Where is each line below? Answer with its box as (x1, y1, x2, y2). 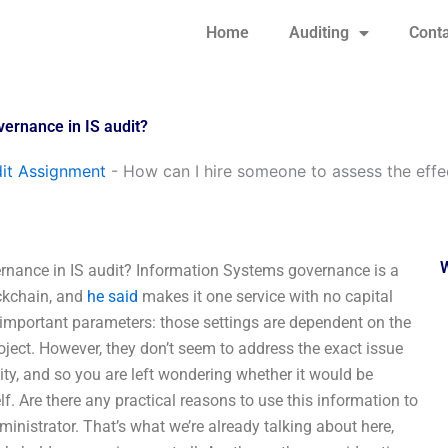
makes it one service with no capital (138, 287, 393, 306)
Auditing (288, 23, 349, 42)
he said (87, 287, 138, 306)
